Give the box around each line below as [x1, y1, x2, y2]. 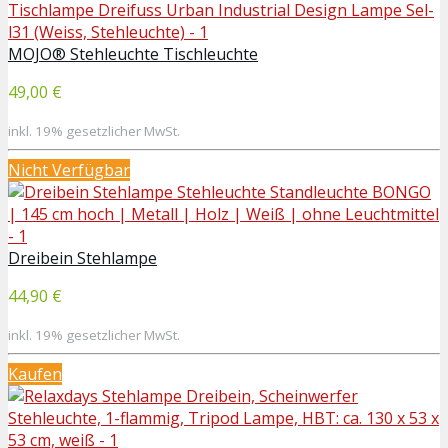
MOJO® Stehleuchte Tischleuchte [8, 42, 258, 65]
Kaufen [8, 362, 62, 385]
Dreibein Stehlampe [8, 246, 157, 269]
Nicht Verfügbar [8, 158, 130, 181]
